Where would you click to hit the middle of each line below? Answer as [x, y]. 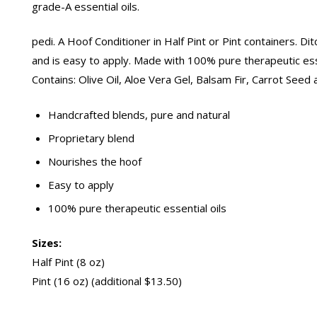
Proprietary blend [91, 138]
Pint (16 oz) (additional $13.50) [107, 281]
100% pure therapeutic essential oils [137, 208]
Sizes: [48, 243]
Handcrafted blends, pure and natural [139, 114]
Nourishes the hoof [94, 161]
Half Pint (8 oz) [68, 262]
